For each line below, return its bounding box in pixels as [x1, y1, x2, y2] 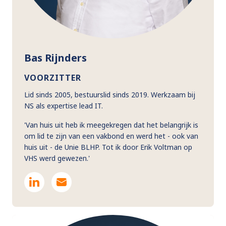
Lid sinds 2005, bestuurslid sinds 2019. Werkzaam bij [24, 89, 195, 99]
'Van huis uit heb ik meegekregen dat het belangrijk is [24, 120, 198, 130]
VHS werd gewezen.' [24, 153, 90, 163]
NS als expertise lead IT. [24, 100, 103, 110]
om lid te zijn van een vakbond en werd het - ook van [24, 131, 198, 141]
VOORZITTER [24, 72, 81, 83]
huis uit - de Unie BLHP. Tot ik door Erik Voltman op [24, 142, 192, 152]
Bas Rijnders [24, 50, 87, 65]
